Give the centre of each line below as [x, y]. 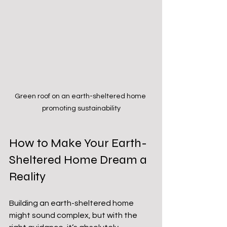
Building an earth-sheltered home [72, 203]
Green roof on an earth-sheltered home [81, 96]
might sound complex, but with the [74, 215]
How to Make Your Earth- [78, 143]
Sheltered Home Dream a [79, 160]
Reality [27, 176]
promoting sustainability [81, 108]
